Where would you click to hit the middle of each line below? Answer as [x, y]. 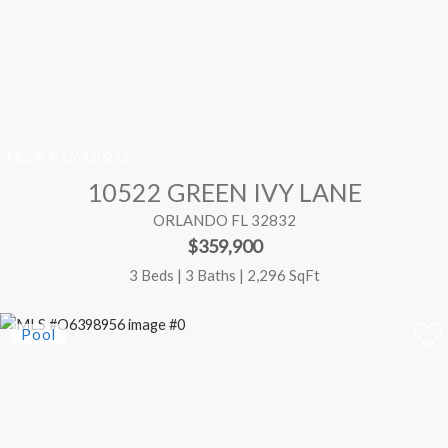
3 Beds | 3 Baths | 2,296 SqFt [224, 274]
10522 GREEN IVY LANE [224, 192]
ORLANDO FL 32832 [224, 220]
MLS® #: [33, 157]
